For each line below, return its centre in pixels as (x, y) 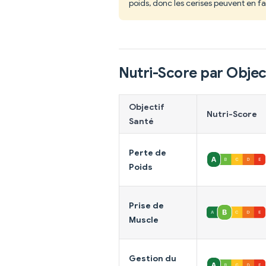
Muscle (144, 219)
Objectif (147, 107)
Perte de (148, 152)
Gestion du (153, 258)
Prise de (146, 205)
